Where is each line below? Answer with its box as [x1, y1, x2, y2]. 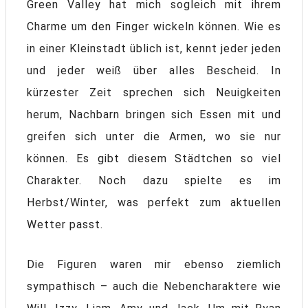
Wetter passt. [27, 218, 103, 232]
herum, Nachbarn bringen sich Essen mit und [27, 108, 281, 122]
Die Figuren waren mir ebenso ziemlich [27, 258, 281, 272]
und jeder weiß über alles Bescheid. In [27, 64, 281, 78]
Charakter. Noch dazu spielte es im [27, 174, 281, 188]
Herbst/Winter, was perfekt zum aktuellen [27, 196, 281, 210]
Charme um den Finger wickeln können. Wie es [27, 20, 281, 34]
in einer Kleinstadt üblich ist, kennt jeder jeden [27, 42, 281, 56]
